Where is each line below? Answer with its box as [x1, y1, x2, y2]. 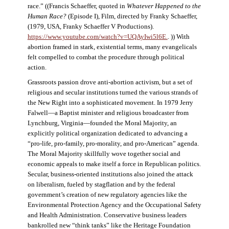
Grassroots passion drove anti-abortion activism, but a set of [27, 78, 192, 86]
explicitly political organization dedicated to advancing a [27, 129, 188, 137]
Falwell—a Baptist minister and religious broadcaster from [27, 109, 189, 117]
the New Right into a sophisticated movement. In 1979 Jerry [27, 99, 193, 106]
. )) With [167, 33, 190, 40]
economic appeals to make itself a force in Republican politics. [27, 160, 201, 168]
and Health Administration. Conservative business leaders [27, 211, 187, 219]
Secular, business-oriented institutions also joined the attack [27, 170, 193, 178]
